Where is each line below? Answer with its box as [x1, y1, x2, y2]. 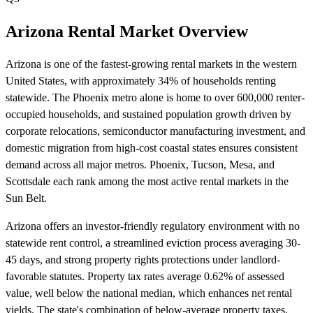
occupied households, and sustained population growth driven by [6, 108, 291, 120]
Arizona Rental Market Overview [6, 22, 248, 41]
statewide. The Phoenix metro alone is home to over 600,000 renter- [6, 91, 305, 103]
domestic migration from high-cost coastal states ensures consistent [6, 141, 298, 154]
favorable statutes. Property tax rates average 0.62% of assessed [6, 270, 284, 282]
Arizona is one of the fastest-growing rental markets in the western [6, 57, 297, 70]
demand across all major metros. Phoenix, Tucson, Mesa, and [6, 158, 275, 170]
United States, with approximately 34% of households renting [6, 74, 276, 87]
